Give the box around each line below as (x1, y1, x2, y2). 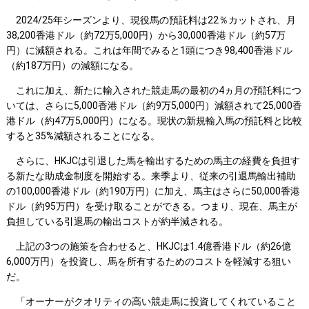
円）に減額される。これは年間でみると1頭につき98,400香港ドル (6, 45, 292, 57)
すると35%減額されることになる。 (6, 130, 160, 142)
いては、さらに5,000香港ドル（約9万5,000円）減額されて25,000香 (6, 100, 302, 112)
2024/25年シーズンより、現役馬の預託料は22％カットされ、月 (6, 14, 296, 26)
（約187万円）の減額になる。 (6, 60, 139, 72)
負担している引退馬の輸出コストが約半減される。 (6, 216, 228, 228)
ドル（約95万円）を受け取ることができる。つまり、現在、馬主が (6, 201, 297, 212)
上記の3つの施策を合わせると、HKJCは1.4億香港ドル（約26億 (6, 241, 291, 252)
